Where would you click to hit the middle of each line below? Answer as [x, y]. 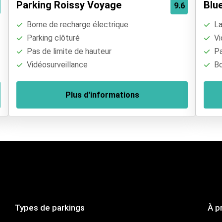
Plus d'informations [102, 95]
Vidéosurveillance [56, 65]
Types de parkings [50, 207]
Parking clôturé [53, 38]
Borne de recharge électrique [77, 25]
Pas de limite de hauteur [68, 51]
